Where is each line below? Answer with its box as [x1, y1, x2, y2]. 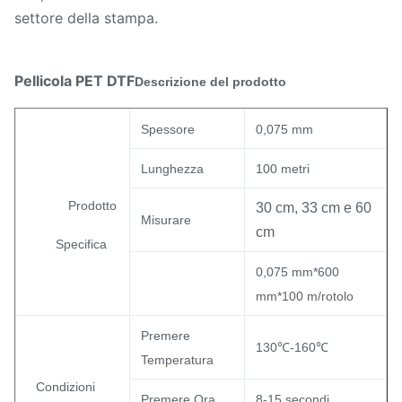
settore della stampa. [14, 9, 158, 27]
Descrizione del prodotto [135, 74, 286, 89]
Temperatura [141, 353, 214, 367]
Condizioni [36, 380, 96, 394]
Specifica [56, 237, 108, 251]
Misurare [141, 213, 191, 227]
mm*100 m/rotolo [256, 289, 354, 303]
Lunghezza [141, 162, 204, 176]
